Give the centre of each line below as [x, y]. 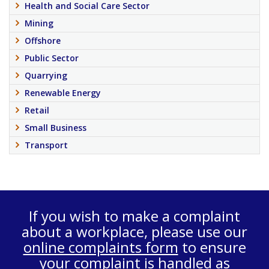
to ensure [212, 247]
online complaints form [101, 247]
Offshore [43, 41]
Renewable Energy [63, 93]
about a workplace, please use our [134, 231]
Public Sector [52, 58]
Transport [46, 145]
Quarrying [46, 75]
